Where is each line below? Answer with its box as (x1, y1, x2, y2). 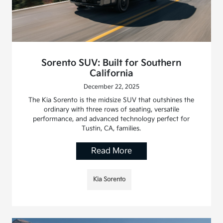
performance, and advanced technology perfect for (33, 115, 190, 123)
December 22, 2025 (83, 83, 139, 91)
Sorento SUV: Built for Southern (41, 58, 182, 69)
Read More (91, 146, 132, 156)
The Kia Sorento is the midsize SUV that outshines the (28, 96, 195, 105)
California (89, 68, 133, 79)
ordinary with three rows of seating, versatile (43, 106, 179, 114)
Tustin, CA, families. (82, 124, 141, 133)
